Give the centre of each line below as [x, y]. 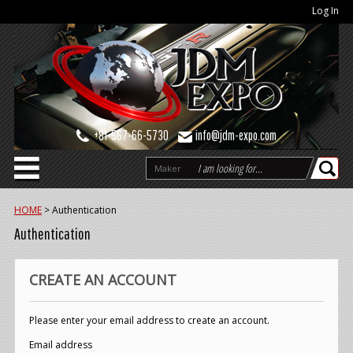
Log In [326, 11]
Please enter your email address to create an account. [149, 321]
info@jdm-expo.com [236, 136]
